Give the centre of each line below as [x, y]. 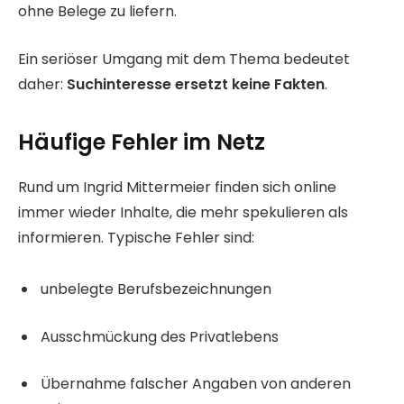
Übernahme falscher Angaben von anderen [196, 384]
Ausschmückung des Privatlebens [160, 336]
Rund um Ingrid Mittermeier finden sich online [177, 188]
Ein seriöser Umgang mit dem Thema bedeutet [184, 59]
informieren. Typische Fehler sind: [136, 238]
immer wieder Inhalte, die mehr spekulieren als [183, 213]
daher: [42, 84]
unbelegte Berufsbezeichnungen [156, 289]
